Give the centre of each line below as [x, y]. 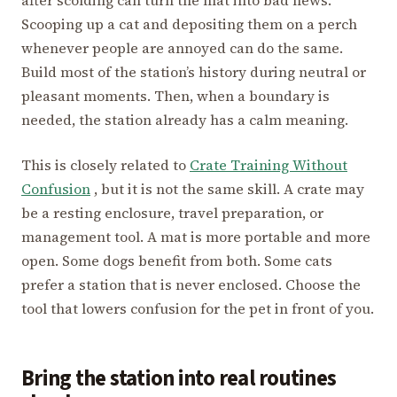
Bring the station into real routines [179, 378]
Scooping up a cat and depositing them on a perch [189, 23]
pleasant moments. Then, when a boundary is [175, 95]
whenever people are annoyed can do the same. [182, 47]
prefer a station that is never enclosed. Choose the [191, 284]
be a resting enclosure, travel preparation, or [172, 212]
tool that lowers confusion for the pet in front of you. [198, 308]
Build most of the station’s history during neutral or [194, 71]
